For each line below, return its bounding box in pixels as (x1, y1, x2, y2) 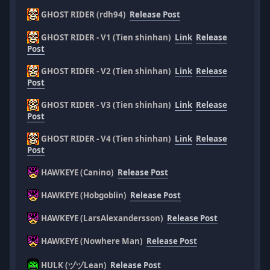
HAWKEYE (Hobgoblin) (39, 189, 131, 201)
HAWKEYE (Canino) (39, 166, 118, 178)
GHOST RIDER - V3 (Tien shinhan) (39, 99, 175, 110)
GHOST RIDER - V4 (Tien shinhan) (39, 133, 175, 144)
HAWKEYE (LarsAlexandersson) (39, 212, 168, 224)
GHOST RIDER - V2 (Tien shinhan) (39, 65, 175, 77)
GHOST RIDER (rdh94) (39, 8, 130, 20)
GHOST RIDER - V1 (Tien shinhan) (39, 31, 175, 43)
